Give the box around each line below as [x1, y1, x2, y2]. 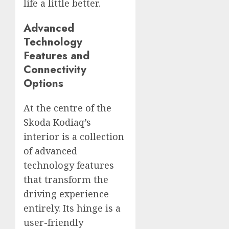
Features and [24, 47, 89, 63]
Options [24, 75, 63, 91]
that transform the [24, 173, 108, 186]
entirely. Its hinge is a [24, 202, 121, 214]
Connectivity [24, 61, 86, 77]
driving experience [24, 188, 109, 200]
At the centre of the [24, 102, 111, 114]
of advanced [24, 145, 77, 157]
